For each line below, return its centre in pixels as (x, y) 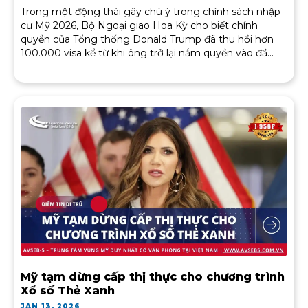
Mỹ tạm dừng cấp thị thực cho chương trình (153, 277)
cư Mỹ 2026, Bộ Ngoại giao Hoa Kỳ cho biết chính (139, 26)
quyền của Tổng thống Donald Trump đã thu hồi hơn (147, 40)
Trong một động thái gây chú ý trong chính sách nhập (151, 12)
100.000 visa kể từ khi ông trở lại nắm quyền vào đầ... (147, 53)
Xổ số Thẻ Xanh (68, 291)
